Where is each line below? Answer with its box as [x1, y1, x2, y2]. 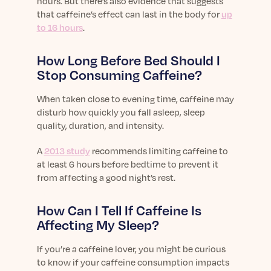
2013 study [44, 145, 90, 156]
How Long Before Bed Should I [36, 52, 220, 68]
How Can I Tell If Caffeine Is [36, 202, 201, 218]
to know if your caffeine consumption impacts [36, 256, 229, 267]
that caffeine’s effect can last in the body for [36, 8, 221, 19]
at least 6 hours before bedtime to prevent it [36, 158, 218, 169]
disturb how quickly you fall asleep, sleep [36, 106, 205, 117]
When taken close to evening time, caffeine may [36, 93, 234, 104]
